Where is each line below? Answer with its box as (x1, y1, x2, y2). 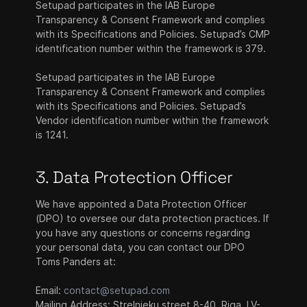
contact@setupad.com (64, 284, 171, 296)
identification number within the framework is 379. (36, 42, 267, 54)
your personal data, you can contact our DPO (36, 241, 245, 253)
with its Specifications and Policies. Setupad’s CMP (36, 28, 271, 40)
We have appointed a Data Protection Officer (36, 198, 247, 210)
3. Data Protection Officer (36, 167, 233, 188)
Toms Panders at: (36, 256, 116, 267)
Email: (36, 284, 64, 296)
